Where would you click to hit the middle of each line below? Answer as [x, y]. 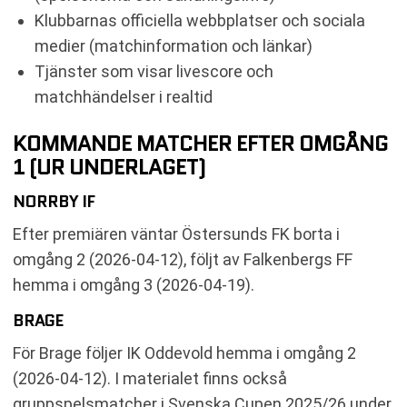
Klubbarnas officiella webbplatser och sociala [200, 20]
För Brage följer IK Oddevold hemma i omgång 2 [184, 352]
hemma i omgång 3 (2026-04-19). [134, 284]
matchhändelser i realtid [124, 96]
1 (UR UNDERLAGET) [109, 166]
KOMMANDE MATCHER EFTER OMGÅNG [200, 143]
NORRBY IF [54, 201]
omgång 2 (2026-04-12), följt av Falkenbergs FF [183, 259]
